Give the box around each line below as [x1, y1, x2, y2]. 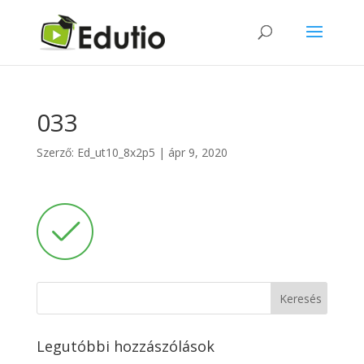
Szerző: [36, 145, 77, 160]
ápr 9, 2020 [167, 145, 227, 160]
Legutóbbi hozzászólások [36, 336, 214, 356]
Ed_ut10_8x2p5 [76, 145, 155, 160]
